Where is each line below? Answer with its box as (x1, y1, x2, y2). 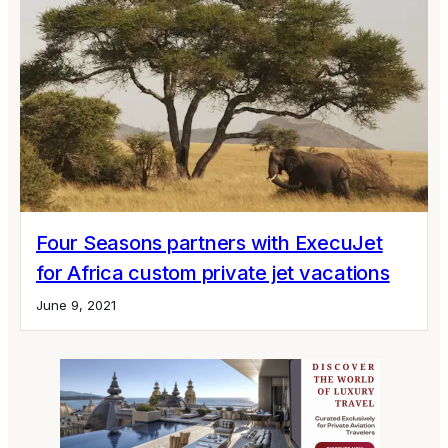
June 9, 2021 (36, 296, 116, 313)
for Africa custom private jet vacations (36, 260, 390, 285)
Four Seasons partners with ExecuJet (36, 230, 383, 255)
